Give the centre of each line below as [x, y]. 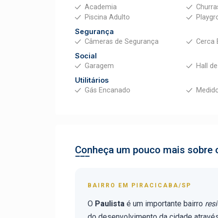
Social [86, 56]
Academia [101, 7]
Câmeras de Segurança [122, 42]
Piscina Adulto [107, 17]
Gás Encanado [108, 90]
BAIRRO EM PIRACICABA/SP [139, 185]
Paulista [110, 204]
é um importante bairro [165, 204]
